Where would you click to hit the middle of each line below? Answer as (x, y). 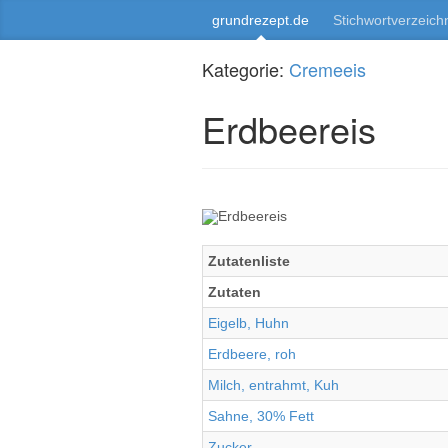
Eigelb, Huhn (248, 323)
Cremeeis (327, 69)
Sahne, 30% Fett (261, 416)
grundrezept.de (260, 20)
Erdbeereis (289, 128)
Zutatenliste (249, 261)
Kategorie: (245, 69)
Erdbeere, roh (252, 354)
